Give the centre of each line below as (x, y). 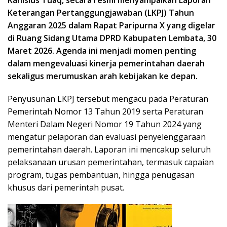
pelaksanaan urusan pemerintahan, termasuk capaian (111, 162)
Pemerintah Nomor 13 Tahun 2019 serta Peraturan (105, 111)
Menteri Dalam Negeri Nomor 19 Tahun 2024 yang (105, 124)
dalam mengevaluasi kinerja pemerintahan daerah (106, 63)
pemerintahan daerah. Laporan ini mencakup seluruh (109, 149)
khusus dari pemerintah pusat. (66, 187)
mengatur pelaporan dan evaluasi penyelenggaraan (107, 137)
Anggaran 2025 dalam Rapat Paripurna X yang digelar (111, 25)
